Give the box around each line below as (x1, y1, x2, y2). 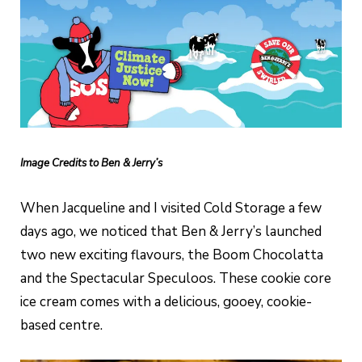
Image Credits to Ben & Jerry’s (20, 156, 162, 171)
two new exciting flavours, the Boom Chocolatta (20, 246, 323, 265)
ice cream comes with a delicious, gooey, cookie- (20, 293, 312, 312)
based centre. (20, 316, 103, 335)
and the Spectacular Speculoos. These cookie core (20, 269, 331, 288)
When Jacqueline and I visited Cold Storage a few (20, 199, 322, 218)
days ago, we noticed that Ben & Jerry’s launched (20, 222, 322, 242)
